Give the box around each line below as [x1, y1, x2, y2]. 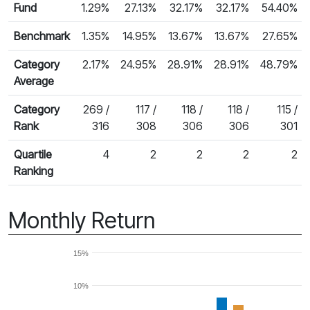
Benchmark [14, 28, 70, 43]
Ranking [14, 163, 53, 178]
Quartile [14, 147, 52, 161]
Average [14, 73, 54, 88]
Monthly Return [8, 206, 155, 234]
